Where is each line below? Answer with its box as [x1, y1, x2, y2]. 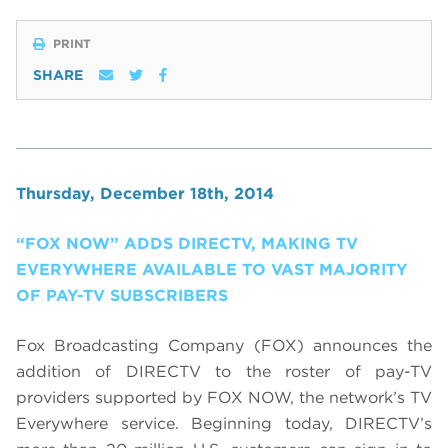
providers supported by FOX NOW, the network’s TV [16, 388, 432, 408]
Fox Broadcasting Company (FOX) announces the [16, 336, 432, 356]
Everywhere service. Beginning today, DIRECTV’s [16, 414, 432, 434]
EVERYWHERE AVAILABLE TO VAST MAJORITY [16, 260, 407, 280]
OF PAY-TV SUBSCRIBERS [16, 286, 228, 306]
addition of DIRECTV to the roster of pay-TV [16, 362, 432, 382]
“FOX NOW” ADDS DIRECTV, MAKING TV [16, 234, 358, 254]
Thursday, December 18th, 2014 [16, 184, 274, 204]
